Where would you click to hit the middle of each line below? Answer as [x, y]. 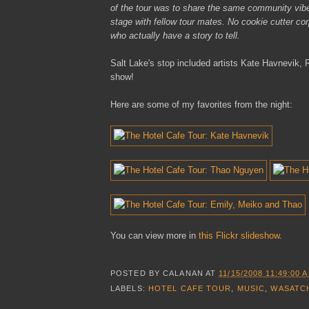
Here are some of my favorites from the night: [201, 104]
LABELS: [129, 289]
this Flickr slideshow [239, 235]
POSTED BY [137, 273]
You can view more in [154, 235]
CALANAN [183, 273]
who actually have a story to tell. [175, 35]
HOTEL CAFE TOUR [190, 289]
